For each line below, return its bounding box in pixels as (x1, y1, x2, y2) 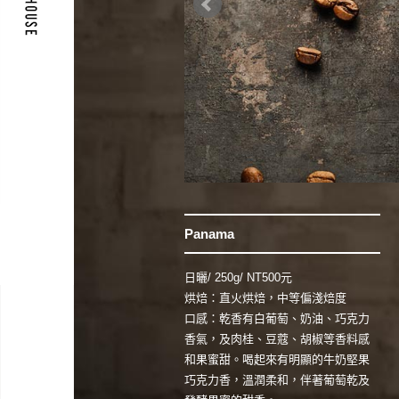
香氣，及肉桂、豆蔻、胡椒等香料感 (184, 332, 370, 346)
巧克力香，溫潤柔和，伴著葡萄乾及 (184, 373, 370, 387)
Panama (184, 226, 234, 242)
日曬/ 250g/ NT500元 (184, 271, 292, 285)
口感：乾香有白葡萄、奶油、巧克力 (184, 312, 370, 326)
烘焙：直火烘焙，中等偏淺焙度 (184, 291, 346, 305)
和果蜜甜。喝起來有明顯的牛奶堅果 (184, 353, 370, 367)
